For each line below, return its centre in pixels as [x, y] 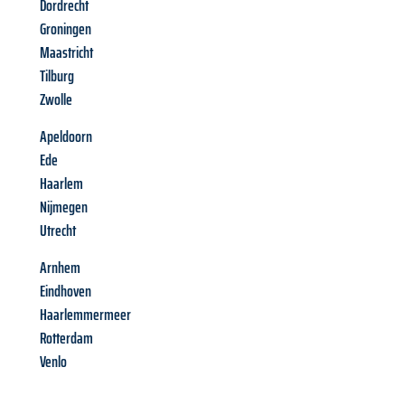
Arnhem [60, 268]
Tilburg [57, 76]
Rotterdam [66, 339]
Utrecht [58, 231]
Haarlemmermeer [85, 315]
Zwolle [56, 100]
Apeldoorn [66, 137]
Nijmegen [64, 207]
